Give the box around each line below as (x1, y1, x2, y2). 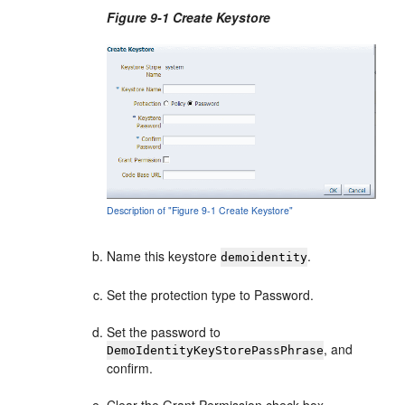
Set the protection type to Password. (107, 285, 315, 304)
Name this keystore (107, 246, 221, 265)
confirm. (107, 358, 154, 377)
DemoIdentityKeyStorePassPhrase (107, 343, 325, 357)
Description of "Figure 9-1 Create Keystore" (107, 202, 294, 217)
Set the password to (107, 322, 221, 341)
